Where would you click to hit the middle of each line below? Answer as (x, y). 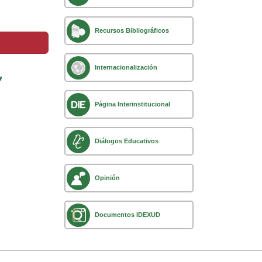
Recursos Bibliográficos (132, 31)
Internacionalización (126, 68)
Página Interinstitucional (133, 104)
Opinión (108, 178)
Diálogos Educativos (127, 141)
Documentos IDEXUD (128, 215)
